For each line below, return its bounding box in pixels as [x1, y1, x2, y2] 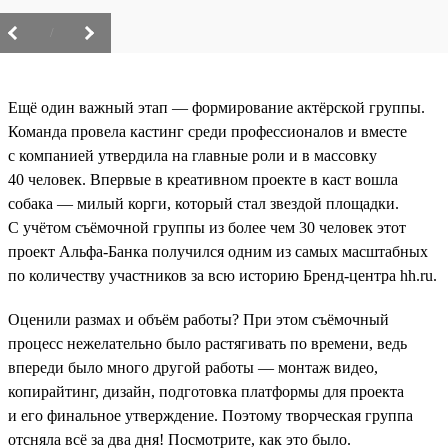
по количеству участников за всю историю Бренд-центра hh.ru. [8, 266, 437, 284]
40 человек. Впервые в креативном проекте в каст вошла [8, 170, 398, 188]
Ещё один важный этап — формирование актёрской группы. [8, 98, 425, 116]
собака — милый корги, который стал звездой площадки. [8, 194, 399, 212]
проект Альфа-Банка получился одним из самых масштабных [8, 242, 428, 260]
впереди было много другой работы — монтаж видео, [8, 358, 378, 376]
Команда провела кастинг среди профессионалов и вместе [8, 122, 407, 140]
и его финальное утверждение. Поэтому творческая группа [8, 406, 413, 424]
